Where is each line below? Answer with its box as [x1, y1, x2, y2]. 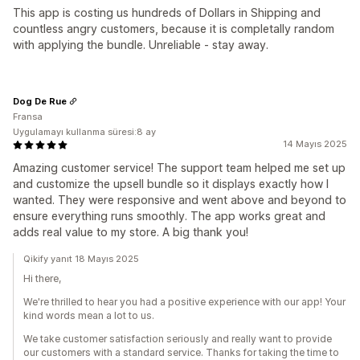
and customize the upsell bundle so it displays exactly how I [13, 177, 329, 190]
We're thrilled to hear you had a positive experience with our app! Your [23, 296, 346, 308]
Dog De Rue [13, 95, 67, 107]
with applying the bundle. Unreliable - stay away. [13, 38, 268, 51]
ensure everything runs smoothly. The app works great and [13, 209, 325, 223]
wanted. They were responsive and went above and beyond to [13, 193, 346, 207]
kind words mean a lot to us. [23, 309, 154, 321]
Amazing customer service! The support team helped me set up [13, 161, 346, 174]
